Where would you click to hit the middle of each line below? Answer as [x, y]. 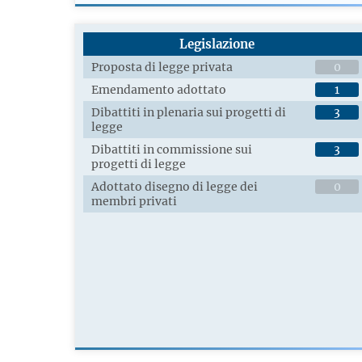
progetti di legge [139, 164]
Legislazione [217, 44]
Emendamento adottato [159, 90]
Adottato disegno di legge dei [175, 187]
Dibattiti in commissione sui [172, 150]
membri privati [134, 202]
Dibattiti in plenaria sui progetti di [189, 113]
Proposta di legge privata [162, 67]
